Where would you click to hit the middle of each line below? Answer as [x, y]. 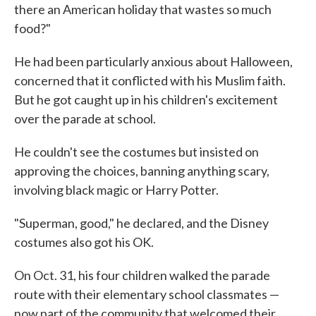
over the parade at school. [85, 119]
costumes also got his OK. [84, 242]
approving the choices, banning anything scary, [142, 171]
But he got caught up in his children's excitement [146, 99]
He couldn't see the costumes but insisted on [136, 152]
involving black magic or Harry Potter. [116, 190]
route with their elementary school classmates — [147, 294]
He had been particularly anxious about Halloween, [153, 61]
